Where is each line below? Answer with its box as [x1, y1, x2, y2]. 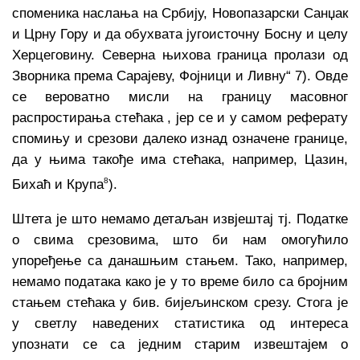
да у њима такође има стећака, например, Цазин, [12, 152, 348, 168]
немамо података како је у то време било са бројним [12, 273, 348, 289]
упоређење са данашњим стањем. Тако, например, [12, 252, 348, 268]
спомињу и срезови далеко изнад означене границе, [12, 131, 348, 147]
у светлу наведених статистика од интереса [12, 315, 348, 331]
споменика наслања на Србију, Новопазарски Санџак [12, 6, 348, 22]
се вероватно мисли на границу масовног [12, 89, 348, 105]
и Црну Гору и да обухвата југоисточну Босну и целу [12, 27, 348, 43]
